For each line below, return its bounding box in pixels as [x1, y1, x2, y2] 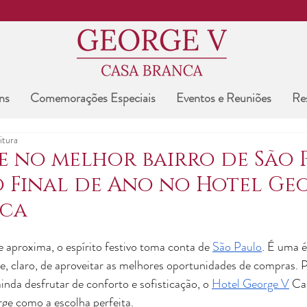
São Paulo [212, 238, 262, 256]
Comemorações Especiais [29, 89, 156, 107]
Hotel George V [212, 275, 289, 293]
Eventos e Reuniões [175, 89, 271, 107]
